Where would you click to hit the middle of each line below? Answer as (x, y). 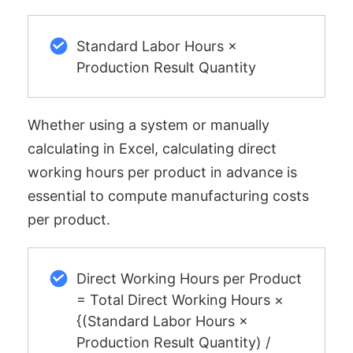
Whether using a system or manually (149, 125)
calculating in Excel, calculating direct (152, 149)
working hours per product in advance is (162, 173)
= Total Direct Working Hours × (180, 299)
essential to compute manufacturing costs (168, 196)
